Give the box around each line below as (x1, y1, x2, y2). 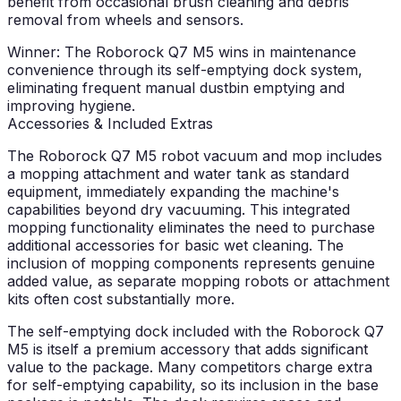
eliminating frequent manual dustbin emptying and (7, 79, 345, 98)
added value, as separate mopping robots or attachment (7, 272, 389, 291)
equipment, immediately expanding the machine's (7, 183, 339, 201)
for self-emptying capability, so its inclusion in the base (7, 376, 379, 395)
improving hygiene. (7, 97, 135, 115)
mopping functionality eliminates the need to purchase (7, 218, 375, 237)
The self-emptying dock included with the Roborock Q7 (7, 322, 384, 341)
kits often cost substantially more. (7, 290, 235, 309)
